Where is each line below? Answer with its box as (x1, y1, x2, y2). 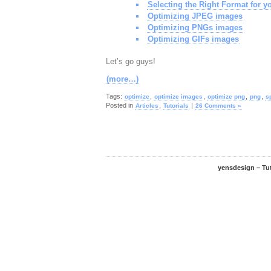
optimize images (154, 93, 203, 100)
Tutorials (163, 102, 189, 109)
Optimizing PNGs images (147, 23, 243, 32)
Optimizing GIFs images (147, 34, 239, 44)
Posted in (105, 102, 135, 109)
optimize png (207, 93, 245, 100)
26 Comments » (195, 102, 241, 109)
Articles (135, 102, 158, 109)
